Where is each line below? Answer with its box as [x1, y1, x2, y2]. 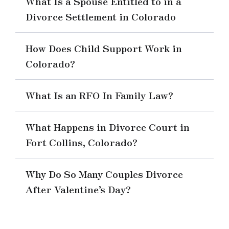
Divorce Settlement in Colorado [26, 9, 176, 23]
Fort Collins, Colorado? [26, 135, 138, 149]
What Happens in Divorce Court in [26, 120, 190, 133]
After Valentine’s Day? [26, 182, 131, 196]
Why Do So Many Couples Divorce [26, 167, 183, 180]
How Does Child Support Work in [26, 41, 182, 55]
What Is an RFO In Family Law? [26, 88, 173, 102]
